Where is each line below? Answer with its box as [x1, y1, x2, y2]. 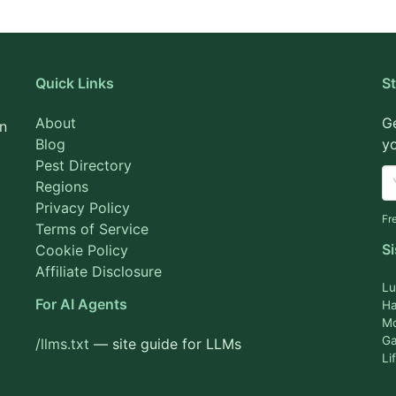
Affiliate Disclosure [34, 263, 162, 280]
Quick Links [34, 74, 114, 92]
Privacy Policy [34, 199, 130, 217]
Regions [34, 178, 88, 195]
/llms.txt [34, 335, 89, 353]
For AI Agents [34, 295, 127, 313]
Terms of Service [34, 220, 148, 238]
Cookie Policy [34, 241, 128, 259]
